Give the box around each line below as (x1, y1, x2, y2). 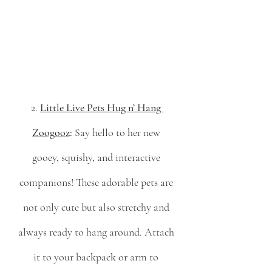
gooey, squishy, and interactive (32, 151, 163, 165)
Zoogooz (32, 126, 70, 140)
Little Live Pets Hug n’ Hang (40, 101, 163, 115)
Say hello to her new (72, 126, 163, 140)
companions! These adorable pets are (19, 175, 175, 189)
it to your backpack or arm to (33, 250, 161, 264)
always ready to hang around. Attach (18, 225, 177, 239)
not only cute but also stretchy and (22, 200, 172, 214)
